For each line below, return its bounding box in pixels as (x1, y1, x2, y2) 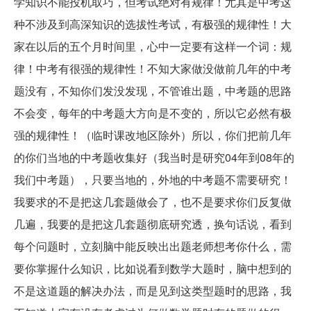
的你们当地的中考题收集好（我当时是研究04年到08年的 (14, 149, 294, 165)
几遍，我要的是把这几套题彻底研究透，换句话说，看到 (14, 215, 292, 232)
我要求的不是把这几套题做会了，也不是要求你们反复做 (14, 193, 292, 210)
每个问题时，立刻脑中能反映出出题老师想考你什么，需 (14, 237, 292, 254)
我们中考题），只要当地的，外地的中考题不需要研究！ (14, 171, 292, 187)
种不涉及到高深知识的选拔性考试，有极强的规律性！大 (14, 15, 292, 32)
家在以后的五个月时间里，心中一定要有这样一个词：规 (14, 37, 292, 54)
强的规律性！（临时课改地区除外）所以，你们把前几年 (14, 126, 292, 143)
